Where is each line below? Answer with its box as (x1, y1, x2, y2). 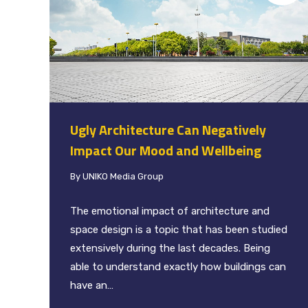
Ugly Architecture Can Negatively (70, 118, 266, 140)
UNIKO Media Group (82, 170, 164, 181)
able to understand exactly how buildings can (70, 260, 286, 273)
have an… (70, 278, 113, 291)
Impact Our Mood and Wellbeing (70, 139, 261, 161)
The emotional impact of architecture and (70, 204, 269, 217)
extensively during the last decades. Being (70, 241, 270, 254)
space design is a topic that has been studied (70, 223, 287, 236)
